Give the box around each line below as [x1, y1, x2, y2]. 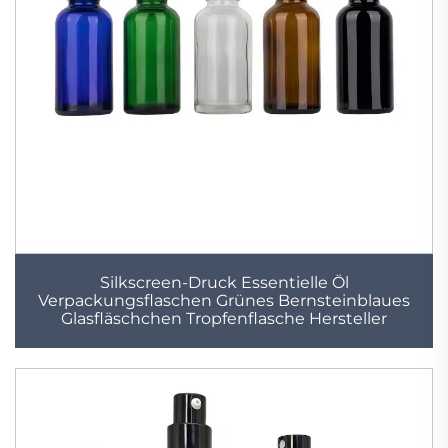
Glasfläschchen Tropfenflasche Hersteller [61, 309, 387, 329]
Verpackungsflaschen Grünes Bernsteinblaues [38, 291, 410, 311]
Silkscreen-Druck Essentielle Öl [99, 273, 349, 293]
